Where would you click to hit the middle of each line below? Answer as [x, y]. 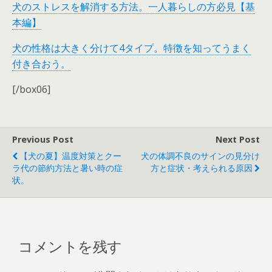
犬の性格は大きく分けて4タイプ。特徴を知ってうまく [131, 48]
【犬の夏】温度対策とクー [70, 155]
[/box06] [31, 89]
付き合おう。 [41, 63]
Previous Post [43, 139]
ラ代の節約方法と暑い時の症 [67, 168]
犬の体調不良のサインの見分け [200, 155]
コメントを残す [70, 245]
